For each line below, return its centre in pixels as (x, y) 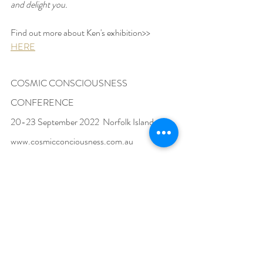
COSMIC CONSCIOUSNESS (70, 83)
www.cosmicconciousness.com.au (72, 141)
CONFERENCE (42, 103)
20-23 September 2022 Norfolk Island (82, 122)
